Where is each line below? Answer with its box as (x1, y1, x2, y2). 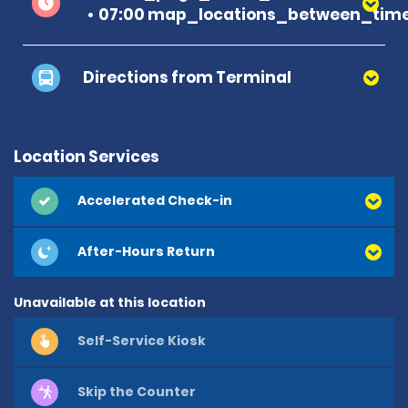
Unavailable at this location (14, 292, 206, 311)
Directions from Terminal (83, 66, 291, 88)
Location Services (14, 145, 159, 168)
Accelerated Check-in (77, 191, 232, 210)
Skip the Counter (77, 382, 196, 402)
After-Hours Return (77, 242, 215, 261)
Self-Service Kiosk (77, 331, 206, 351)
